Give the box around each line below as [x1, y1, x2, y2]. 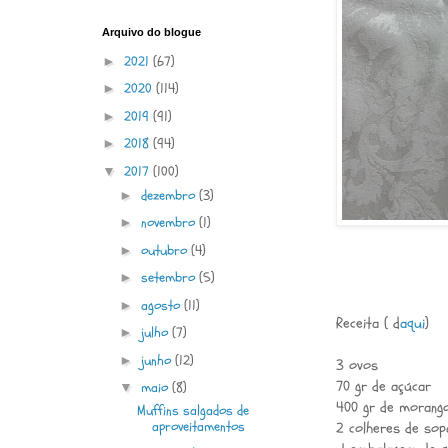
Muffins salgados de [136, 401, 249, 420]
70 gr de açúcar [336, 376, 431, 398]
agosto [140, 295, 184, 315]
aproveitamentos [151, 417, 245, 436]
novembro [140, 213, 199, 232]
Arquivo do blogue [102, 26, 201, 38]
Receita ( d [336, 313, 400, 335]
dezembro [140, 185, 199, 205]
